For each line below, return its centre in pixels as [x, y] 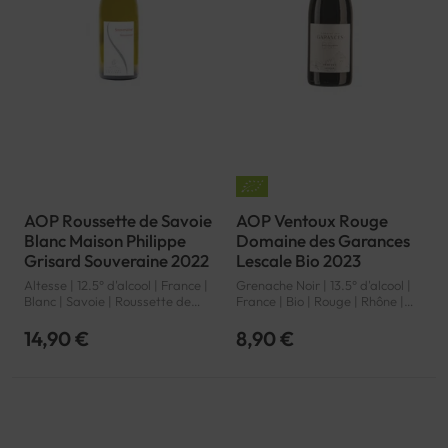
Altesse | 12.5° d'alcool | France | [116, 285]
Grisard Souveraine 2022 [116, 261]
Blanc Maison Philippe [105, 241]
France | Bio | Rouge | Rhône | [320, 301]
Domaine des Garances [323, 241]
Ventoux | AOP [277, 317]
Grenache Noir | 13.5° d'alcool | [323, 285]
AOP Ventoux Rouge [312, 221]
